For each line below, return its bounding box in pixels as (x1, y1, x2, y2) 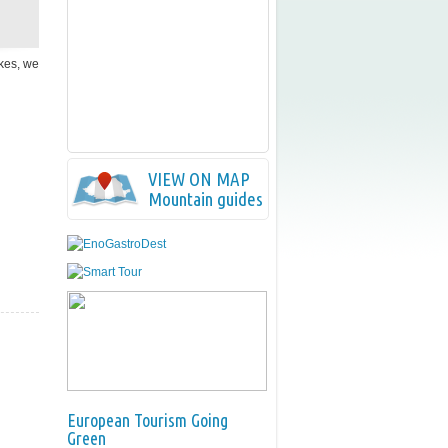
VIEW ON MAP (148, 168, 250, 190)
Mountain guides (148, 188, 263, 210)
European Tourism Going (67, 410, 228, 430)
